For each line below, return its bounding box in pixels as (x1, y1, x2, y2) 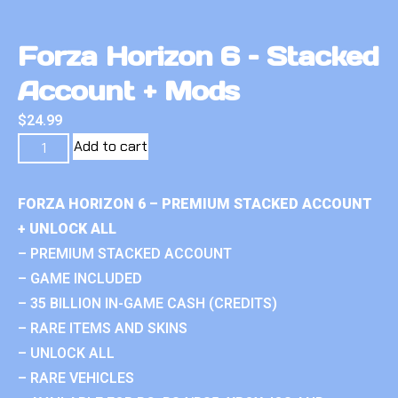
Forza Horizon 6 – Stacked (18, 38, 378, 73)
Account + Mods (18, 73, 240, 107)
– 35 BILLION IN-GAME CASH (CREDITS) (18, 294, 277, 312)
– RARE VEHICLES (18, 369, 134, 386)
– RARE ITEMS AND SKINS (18, 319, 187, 337)
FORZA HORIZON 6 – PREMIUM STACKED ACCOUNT (18, 195, 372, 212)
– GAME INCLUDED (18, 269, 142, 287)
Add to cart (74, 136, 148, 155)
